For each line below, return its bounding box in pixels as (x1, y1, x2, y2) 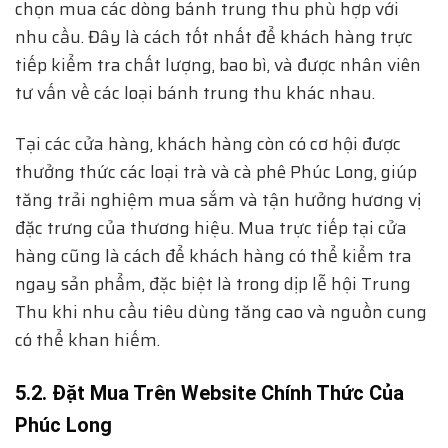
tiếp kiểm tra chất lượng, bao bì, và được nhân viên (15, 50, 421, 79)
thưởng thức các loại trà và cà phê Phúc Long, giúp (15, 157, 417, 186)
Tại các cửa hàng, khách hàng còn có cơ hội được (15, 129, 401, 158)
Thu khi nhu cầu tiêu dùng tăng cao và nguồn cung (15, 297, 427, 326)
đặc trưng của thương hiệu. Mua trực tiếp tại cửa (15, 213, 407, 242)
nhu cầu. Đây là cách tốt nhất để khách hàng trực (15, 22, 413, 51)
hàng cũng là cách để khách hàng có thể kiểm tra (15, 241, 412, 270)
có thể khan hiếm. (15, 325, 160, 354)
